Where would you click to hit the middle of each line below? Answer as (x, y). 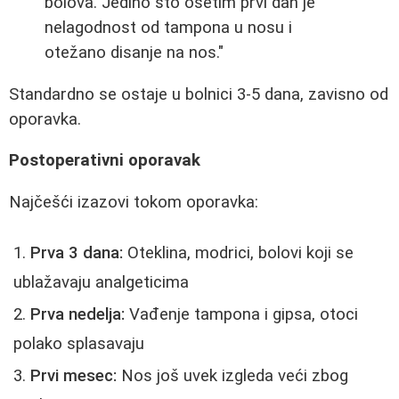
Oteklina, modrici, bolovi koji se (238, 252)
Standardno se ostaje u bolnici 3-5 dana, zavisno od (199, 94)
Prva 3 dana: (77, 252)
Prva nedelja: (77, 314)
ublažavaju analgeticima (101, 282)
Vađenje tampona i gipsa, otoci (241, 314)
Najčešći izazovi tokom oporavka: (134, 202)
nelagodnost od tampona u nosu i (168, 27)
